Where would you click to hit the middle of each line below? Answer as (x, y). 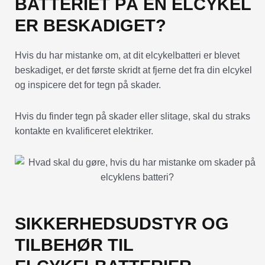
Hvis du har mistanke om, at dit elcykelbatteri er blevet (127, 55)
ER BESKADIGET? (91, 25)
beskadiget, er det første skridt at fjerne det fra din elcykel (133, 70)
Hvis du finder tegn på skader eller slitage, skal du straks (132, 116)
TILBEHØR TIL (74, 245)
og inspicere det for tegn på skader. (88, 85)
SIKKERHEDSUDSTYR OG (122, 223)
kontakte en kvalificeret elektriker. (84, 131)
